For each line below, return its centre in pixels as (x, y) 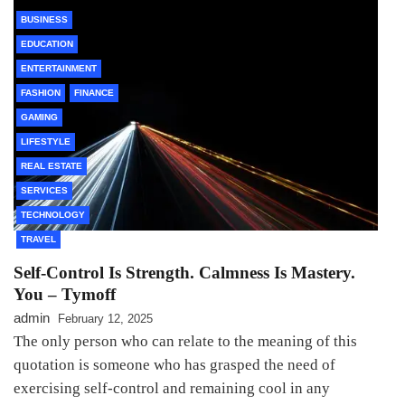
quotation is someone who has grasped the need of (174, 365)
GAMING (39, 118)
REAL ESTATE (52, 166)
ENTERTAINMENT (59, 69)
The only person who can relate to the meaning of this (185, 342)
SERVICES (44, 191)
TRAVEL (38, 240)
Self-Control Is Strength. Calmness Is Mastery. (184, 273)
